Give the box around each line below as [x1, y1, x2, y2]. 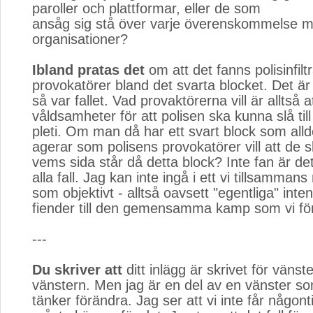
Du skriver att [32, 262, 122, 277]
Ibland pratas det [32, 62, 145, 78]
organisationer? [32, 31, 128, 47]
